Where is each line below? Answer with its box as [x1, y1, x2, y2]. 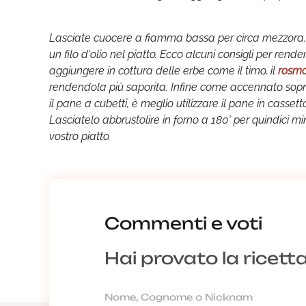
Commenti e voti [105, 213, 262, 234]
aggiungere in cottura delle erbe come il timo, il [49, 64, 278, 77]
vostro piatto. [49, 130, 111, 143]
